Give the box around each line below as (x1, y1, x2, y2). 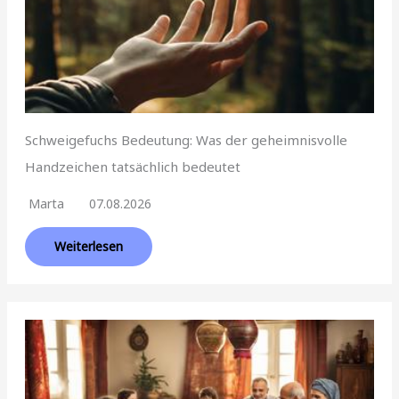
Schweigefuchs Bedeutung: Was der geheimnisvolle (25, 131, 348, 150)
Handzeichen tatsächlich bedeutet (25, 158, 241, 176)
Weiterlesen (54, 238, 124, 256)
